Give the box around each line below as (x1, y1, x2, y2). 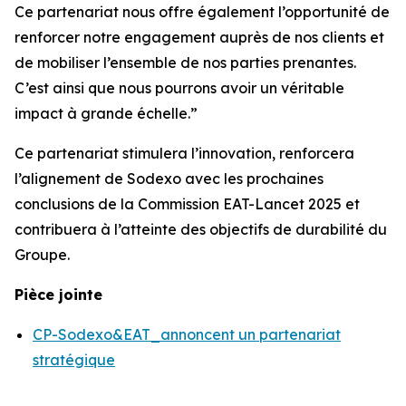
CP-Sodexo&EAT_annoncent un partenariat (33, 325, 341, 343)
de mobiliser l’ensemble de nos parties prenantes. (14, 53, 356, 72)
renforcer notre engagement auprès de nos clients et (14, 28, 384, 46)
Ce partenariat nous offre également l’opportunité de (14, 3, 390, 21)
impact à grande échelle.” (14, 104, 198, 122)
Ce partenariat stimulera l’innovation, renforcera (14, 144, 354, 162)
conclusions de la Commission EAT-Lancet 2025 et (14, 195, 360, 213)
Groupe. (14, 246, 70, 264)
